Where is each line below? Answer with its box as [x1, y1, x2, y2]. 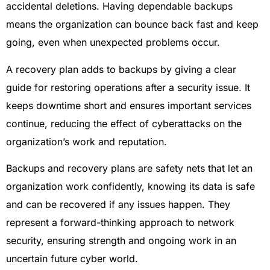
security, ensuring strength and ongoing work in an [6, 234, 236, 247]
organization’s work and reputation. [6, 135, 167, 148]
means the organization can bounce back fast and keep [6, 18, 259, 31]
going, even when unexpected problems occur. [6, 36, 220, 49]
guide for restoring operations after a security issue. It [6, 81, 250, 93]
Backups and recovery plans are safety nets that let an [6, 162, 253, 175]
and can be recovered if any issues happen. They [6, 198, 230, 211]
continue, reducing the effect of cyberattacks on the [6, 117, 242, 130]
